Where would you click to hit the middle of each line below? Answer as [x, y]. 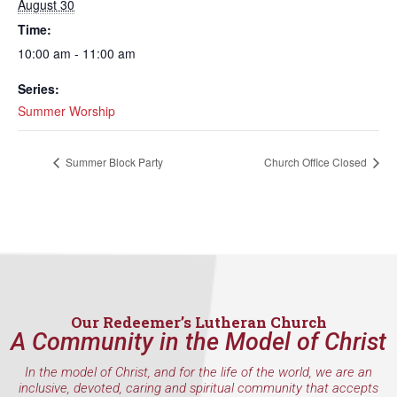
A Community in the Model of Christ [198, 343]
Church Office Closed [317, 162]
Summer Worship [66, 111]
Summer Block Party [113, 162]
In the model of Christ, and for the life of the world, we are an [198, 373]
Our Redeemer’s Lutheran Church [198, 323]
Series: [39, 89]
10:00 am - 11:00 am [77, 53]
